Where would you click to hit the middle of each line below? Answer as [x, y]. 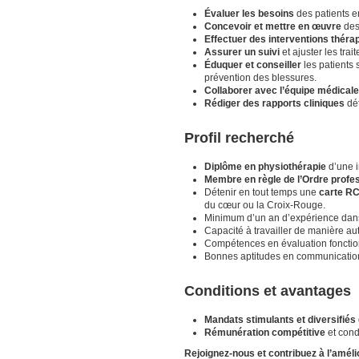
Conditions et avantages [268, 291]
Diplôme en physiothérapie [265, 167]
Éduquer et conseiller [253, 65]
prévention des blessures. [260, 78]
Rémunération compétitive [265, 333]
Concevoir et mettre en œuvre [273, 26]
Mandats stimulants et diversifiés [280, 320]
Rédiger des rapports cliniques [274, 103]
